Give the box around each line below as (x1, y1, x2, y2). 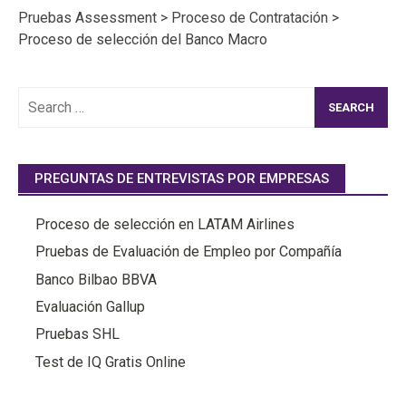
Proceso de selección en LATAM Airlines (35, 215, 295, 233)
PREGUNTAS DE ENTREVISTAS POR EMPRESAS (34, 169, 329, 187)
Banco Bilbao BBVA (35, 270, 158, 288)
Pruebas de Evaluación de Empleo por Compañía (35, 243, 343, 261)
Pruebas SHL (35, 325, 121, 343)
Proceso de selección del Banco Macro (18, 30, 267, 48)
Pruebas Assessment (18, 8, 157, 26)
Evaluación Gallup (35, 297, 146, 315)
